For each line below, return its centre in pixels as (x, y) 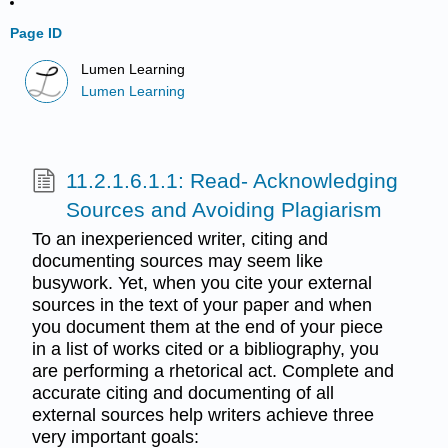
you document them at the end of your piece (207, 326)
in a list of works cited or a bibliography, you (205, 348)
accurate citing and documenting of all (182, 392)
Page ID (36, 33)
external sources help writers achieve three (202, 414)
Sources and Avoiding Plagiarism (223, 209)
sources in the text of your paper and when (201, 304)
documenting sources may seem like (177, 260)
